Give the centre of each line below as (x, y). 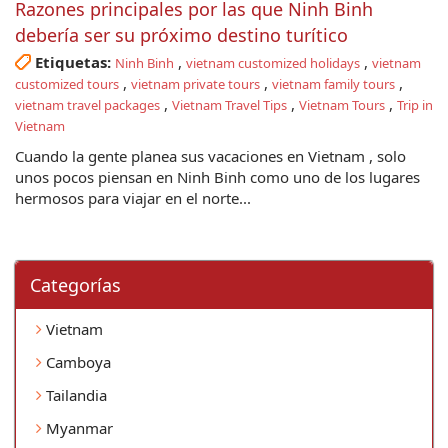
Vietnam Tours (342, 104)
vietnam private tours (195, 83)
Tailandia (74, 394)
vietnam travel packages (87, 104)
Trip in (415, 104)
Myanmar (77, 427)
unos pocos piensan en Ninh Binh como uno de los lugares (217, 176)
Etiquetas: (73, 61)
